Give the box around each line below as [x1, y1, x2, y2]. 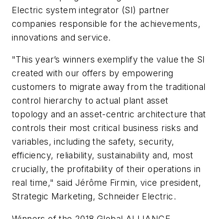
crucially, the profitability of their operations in [12, 164, 201, 175]
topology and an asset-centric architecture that [12, 109, 206, 120]
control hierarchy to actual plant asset [12, 95, 169, 106]
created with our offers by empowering [12, 68, 174, 79]
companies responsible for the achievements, [12, 18, 201, 29]
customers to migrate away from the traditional [12, 82, 206, 92]
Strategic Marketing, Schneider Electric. [12, 191, 176, 202]
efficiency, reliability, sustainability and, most [12, 150, 194, 161]
